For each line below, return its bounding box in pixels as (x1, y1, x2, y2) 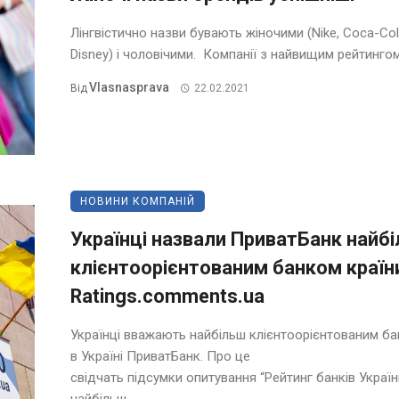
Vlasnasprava (89, 80, 169, 94)
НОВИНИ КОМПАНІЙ (80, 195, 195, 208)
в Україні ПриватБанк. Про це (70, 348, 250, 364)
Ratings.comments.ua (70, 285, 265, 307)
